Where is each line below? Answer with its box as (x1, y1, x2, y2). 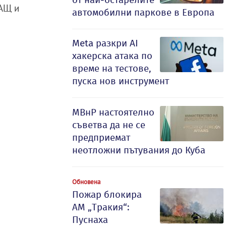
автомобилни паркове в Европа (72, 7, 214, 18)
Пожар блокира (72, 189, 142, 200)
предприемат (72, 132, 130, 143)
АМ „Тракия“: (72, 201, 130, 213)
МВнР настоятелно (72, 106, 154, 118)
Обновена (72, 178, 100, 186)
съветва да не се (72, 119, 145, 131)
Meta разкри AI (72, 37, 138, 49)
